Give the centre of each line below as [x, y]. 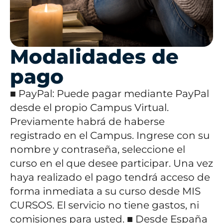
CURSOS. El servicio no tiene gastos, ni [105, 205]
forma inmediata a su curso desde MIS [105, 191]
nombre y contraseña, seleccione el [98, 150]
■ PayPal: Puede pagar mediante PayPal [110, 94]
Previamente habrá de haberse [87, 122]
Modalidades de [94, 57]
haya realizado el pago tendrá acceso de [110, 177]
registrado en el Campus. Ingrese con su [110, 136]
